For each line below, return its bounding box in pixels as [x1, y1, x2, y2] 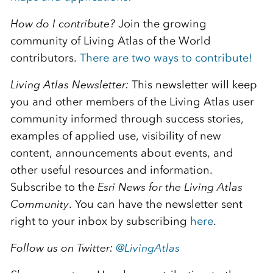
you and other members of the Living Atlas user [10, 95, 254, 109]
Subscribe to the [10, 180, 97, 194]
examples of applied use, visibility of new [10, 129, 221, 143]
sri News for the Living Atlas [103, 180, 243, 194]
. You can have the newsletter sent [68, 197, 243, 211]
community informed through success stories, [10, 112, 244, 126]
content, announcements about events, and [10, 146, 233, 160]
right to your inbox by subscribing [10, 214, 190, 229]
